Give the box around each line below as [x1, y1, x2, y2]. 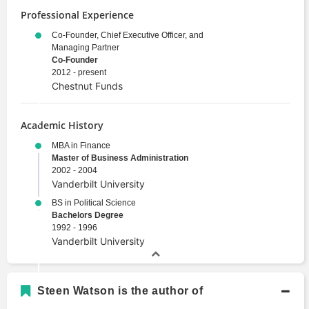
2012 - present [52, 67, 106, 77]
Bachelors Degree [52, 210, 123, 220]
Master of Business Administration [52, 152, 188, 163]
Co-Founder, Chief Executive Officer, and [52, 30, 203, 40]
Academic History [21, 118, 103, 132]
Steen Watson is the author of [34, 284, 203, 297]
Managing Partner [52, 42, 119, 52]
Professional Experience [21, 8, 134, 21]
